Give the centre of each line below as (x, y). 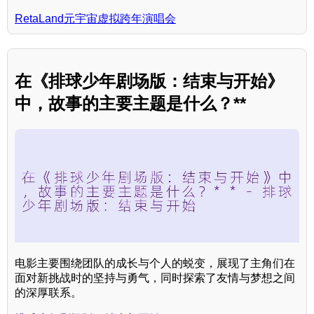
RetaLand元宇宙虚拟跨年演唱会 (95, 18)
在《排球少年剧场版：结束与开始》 (149, 81)
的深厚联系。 (48, 293)
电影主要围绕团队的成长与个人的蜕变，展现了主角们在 (155, 264)
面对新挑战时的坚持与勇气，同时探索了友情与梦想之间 (155, 278)
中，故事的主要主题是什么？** (130, 103)
